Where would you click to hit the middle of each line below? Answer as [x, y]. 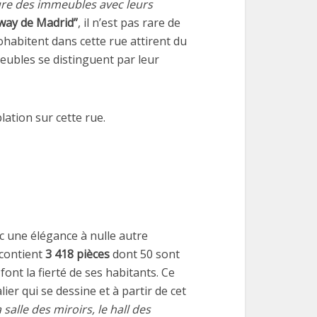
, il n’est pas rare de [129, 23]
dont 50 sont [146, 254]
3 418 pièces [79, 254]
